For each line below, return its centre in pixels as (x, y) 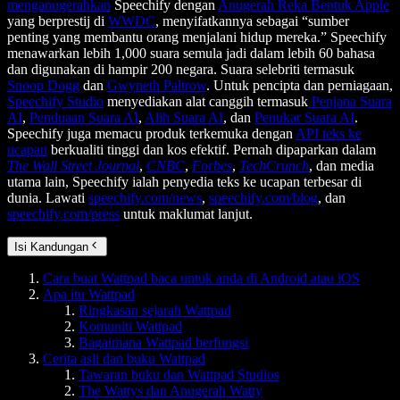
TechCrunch (274, 166)
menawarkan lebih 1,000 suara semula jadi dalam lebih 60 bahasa (191, 54)
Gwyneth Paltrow (157, 86)
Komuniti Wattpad (130, 327)
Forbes (212, 166)
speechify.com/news (145, 198)
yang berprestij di (58, 21)
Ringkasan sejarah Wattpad (155, 311)
